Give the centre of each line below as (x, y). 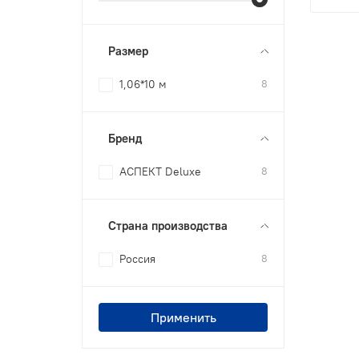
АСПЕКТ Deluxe (161, 171)
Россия (138, 258)
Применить (183, 317)
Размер (129, 50)
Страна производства (168, 225)
